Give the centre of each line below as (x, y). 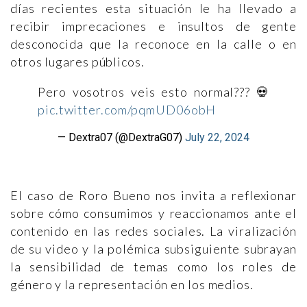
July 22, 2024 (217, 137)
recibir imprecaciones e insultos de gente (153, 26)
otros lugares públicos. (77, 62)
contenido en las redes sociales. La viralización (153, 231)
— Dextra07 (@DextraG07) (121, 137)
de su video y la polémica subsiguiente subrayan (153, 249)
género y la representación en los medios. (132, 284)
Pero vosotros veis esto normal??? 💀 (153, 92)
